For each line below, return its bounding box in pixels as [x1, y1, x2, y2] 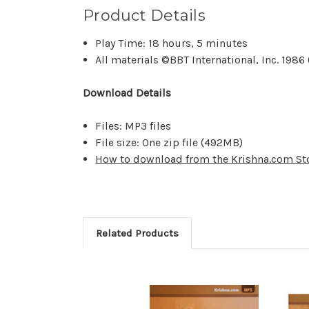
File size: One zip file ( [95, 136, 205, 149]
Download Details [83, 86, 171, 99]
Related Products [96, 227, 179, 239]
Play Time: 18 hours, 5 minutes [95, 37, 248, 50]
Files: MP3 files [95, 119, 175, 132]
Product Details [83, 6, 206, 25]
